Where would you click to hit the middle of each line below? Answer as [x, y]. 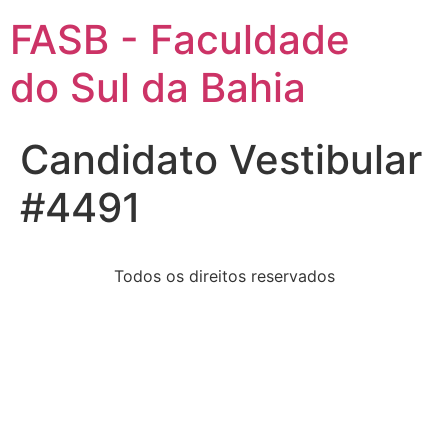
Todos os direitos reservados [224, 276]
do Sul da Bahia [158, 87]
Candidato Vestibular [221, 159]
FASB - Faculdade [180, 39]
